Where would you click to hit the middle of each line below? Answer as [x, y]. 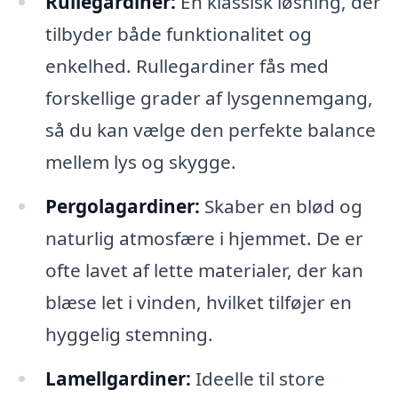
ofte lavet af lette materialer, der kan [204, 270]
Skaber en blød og [281, 206]
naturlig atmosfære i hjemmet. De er [204, 238]
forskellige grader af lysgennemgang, [209, 97]
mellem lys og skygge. [140, 161]
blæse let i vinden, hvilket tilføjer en [198, 302]
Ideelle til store [258, 378]
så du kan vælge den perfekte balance [210, 129]
